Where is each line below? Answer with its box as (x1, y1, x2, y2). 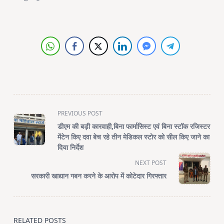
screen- (12, 142, 41, 154)
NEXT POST (135, 158, 167, 167)
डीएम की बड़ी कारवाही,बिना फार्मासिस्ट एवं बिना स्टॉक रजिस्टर (57, 121, 210, 131)
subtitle (12, 130, 41, 142)
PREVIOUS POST (57, 109, 102, 118)
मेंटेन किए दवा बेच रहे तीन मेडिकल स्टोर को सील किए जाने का (57, 132, 209, 142)
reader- (12, 154, 41, 166)
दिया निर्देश (57, 142, 83, 152)
